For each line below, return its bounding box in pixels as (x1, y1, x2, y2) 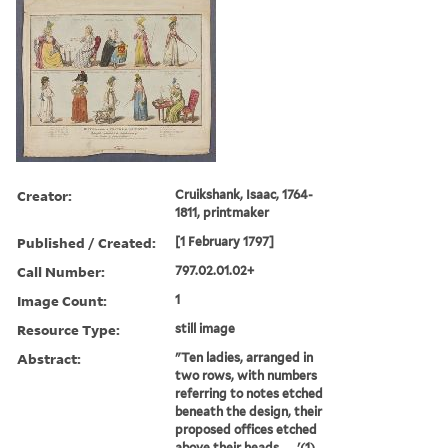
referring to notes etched (175, 385, 324, 401)
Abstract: (17, 348, 81, 368)
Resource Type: (17, 319, 120, 339)
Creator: (17, 185, 72, 205)
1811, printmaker (175, 204, 270, 220)
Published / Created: (17, 232, 156, 252)
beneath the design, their (175, 403, 323, 419)
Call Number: (17, 261, 105, 281)
